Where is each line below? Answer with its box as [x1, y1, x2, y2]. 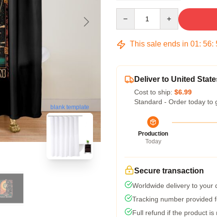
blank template [50, 104, 89, 111]
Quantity [116, 9, 141, 16]
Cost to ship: [134, 88, 174, 96]
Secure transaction [134, 167, 204, 175]
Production [138, 130, 168, 137]
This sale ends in [128, 40, 190, 48]
